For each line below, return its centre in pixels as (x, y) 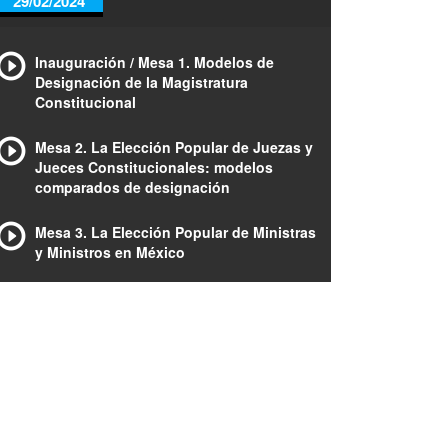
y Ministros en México (110, 252)
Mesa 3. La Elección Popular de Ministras (175, 232)
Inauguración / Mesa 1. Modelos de (154, 62)
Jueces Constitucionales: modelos (154, 167)
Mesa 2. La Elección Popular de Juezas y (174, 147)
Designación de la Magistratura (141, 82)
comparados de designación (132, 187)
